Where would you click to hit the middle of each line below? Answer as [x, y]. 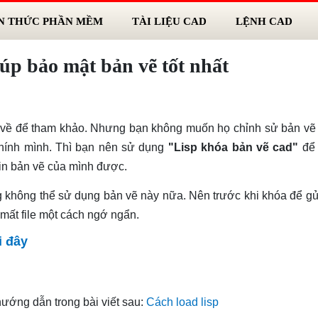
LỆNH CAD [264, 21]
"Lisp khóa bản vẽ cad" [233, 147]
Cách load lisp [182, 302]
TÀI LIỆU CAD [169, 21]
